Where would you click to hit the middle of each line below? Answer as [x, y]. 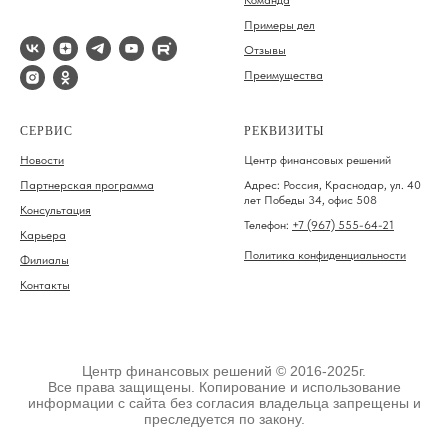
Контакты [45, 285]
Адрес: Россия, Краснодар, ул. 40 [332, 185]
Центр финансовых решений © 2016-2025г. [224, 371]
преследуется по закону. [224, 419]
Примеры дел [279, 25]
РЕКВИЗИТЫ [284, 131]
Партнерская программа [87, 185]
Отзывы [265, 50]
